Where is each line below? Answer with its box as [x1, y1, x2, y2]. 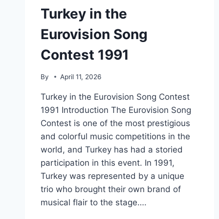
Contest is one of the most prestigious [41, 118, 190, 128]
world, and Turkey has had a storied [41, 144, 183, 154]
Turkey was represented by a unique [41, 171, 184, 181]
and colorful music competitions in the [41, 131, 190, 141]
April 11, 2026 [60, 72, 102, 81]
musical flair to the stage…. [41, 197, 147, 207]
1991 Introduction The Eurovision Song [41, 105, 191, 115]
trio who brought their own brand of [41, 184, 181, 194]
